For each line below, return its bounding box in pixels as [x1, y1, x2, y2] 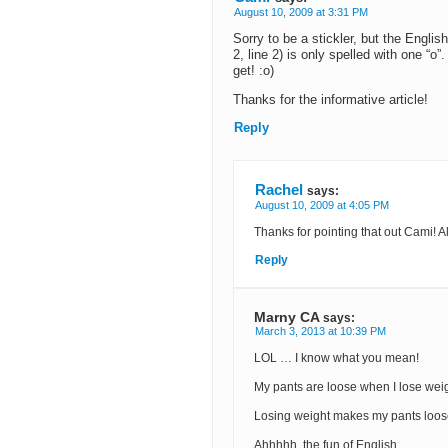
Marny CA [254, 309, 320, 326]
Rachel [255, 181, 303, 199]
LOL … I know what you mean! [254, 351, 419, 366]
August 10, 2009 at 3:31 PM [234, 6, 368, 18]
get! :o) [233, 64, 274, 78]
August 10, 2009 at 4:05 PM [255, 199, 389, 212]
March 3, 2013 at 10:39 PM [255, 325, 386, 338]
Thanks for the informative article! [233, 93, 428, 107]
